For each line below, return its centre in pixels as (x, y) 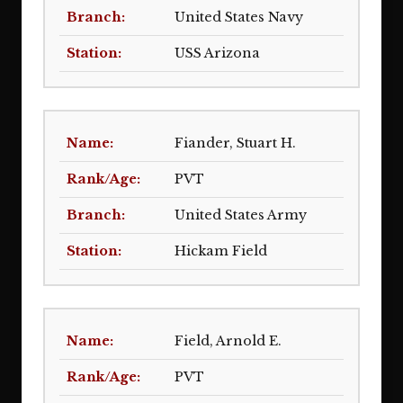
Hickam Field (221, 251)
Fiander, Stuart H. (235, 143)
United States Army (241, 215)
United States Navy (239, 17)
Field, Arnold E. (228, 341)
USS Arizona (217, 53)
